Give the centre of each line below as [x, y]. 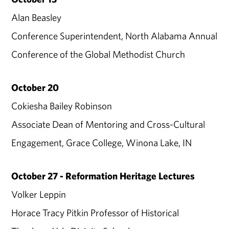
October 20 [35, 88]
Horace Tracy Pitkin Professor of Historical [95, 213]
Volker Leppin [39, 194]
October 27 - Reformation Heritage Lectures [103, 176]
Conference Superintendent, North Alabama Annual [114, 36]
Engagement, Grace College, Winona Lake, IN [102, 143]
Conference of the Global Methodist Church [98, 54]
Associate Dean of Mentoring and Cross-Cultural [108, 124]
